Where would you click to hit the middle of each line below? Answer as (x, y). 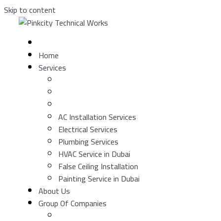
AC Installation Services (97, 117)
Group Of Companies (73, 203)
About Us (54, 191)
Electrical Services (88, 129)
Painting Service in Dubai (99, 179)
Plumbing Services (88, 142)
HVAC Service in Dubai (94, 154)
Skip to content (30, 10)
